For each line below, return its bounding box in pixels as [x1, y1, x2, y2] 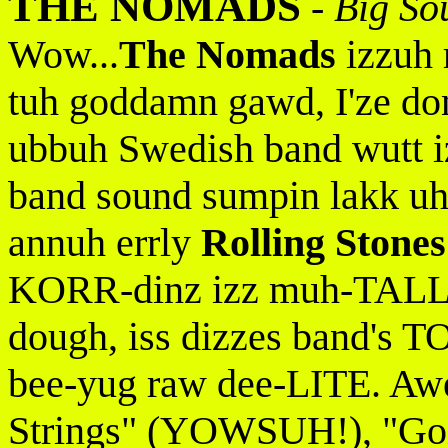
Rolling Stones [201, 220, 446, 265]
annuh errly [8, 220, 201, 265]
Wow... [8, 32, 119, 77]
